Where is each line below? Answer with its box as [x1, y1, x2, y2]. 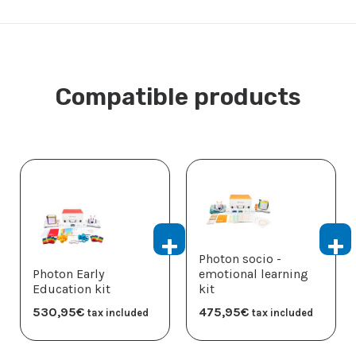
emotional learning [199, 266, 308, 282]
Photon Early [33, 266, 104, 282]
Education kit [33, 281, 110, 297]
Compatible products [55, 83, 301, 112]
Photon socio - [199, 251, 281, 267]
